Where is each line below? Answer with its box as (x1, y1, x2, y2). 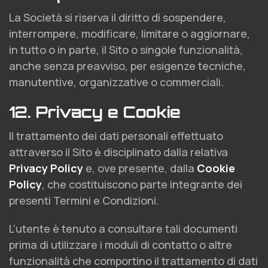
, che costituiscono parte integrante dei (42, 177, 242, 191)
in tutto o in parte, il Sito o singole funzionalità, (9, 42, 243, 57)
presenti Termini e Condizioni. (9, 193, 159, 208)
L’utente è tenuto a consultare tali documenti (9, 221, 237, 236)
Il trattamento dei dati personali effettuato (9, 129, 223, 143)
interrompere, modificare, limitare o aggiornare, (9, 26, 250, 41)
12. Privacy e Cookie (9, 102, 181, 121)
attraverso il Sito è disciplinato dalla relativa (9, 145, 228, 159)
